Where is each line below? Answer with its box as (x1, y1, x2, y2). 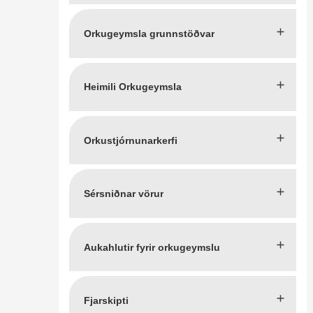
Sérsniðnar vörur (84, 188, 163, 200)
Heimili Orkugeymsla (84, 81, 182, 93)
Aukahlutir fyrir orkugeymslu (84, 241, 220, 253)
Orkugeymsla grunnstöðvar (84, 28, 214, 39)
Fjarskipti (84, 294, 129, 306)
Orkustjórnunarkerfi (84, 134, 177, 146)
